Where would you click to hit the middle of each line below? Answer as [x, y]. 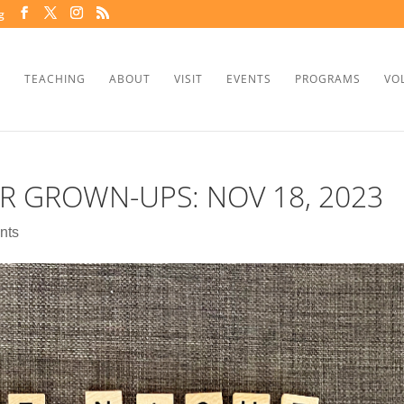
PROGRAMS [328, 79]
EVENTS [249, 79]
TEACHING [55, 79]
